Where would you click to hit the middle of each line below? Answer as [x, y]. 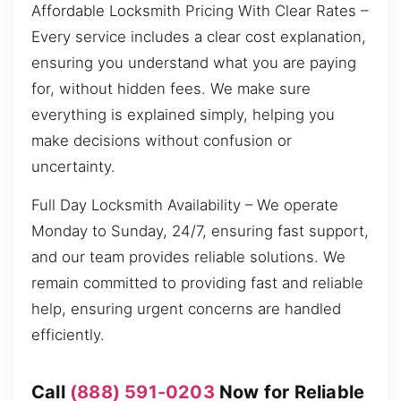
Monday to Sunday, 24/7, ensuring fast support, [200, 231]
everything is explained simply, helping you [183, 114]
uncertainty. [73, 166]
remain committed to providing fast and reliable [197, 283]
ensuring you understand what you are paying [194, 62]
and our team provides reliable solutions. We [188, 257]
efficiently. [68, 335]
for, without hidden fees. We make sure [171, 88]
